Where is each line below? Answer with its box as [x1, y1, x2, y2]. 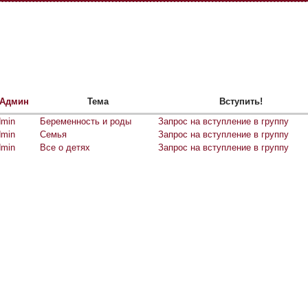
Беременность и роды [40, 116, 131, 127]
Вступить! [219, 96, 263, 107]
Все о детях [40, 142, 90, 153]
